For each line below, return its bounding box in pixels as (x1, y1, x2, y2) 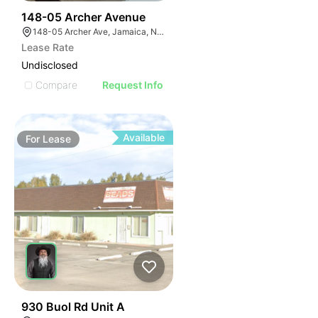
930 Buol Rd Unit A (21, 300, 125, 314)
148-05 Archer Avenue (21, 10, 146, 24)
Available (123, 131, 165, 143)
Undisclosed (21, 59, 78, 71)
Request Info (102, 79, 164, 91)
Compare (35, 78, 77, 91)
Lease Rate (21, 41, 74, 53)
